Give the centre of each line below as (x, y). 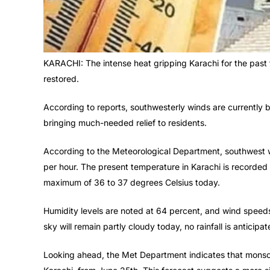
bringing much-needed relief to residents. (125, 123)
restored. (61, 79)
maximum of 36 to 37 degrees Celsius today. (132, 183)
